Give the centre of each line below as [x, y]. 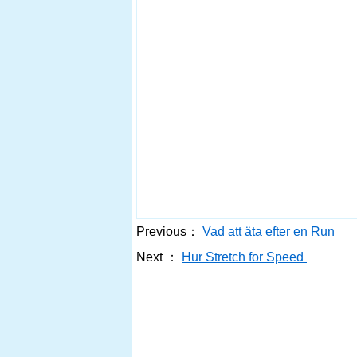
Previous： [168, 231]
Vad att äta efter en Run [270, 231]
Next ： [157, 257]
